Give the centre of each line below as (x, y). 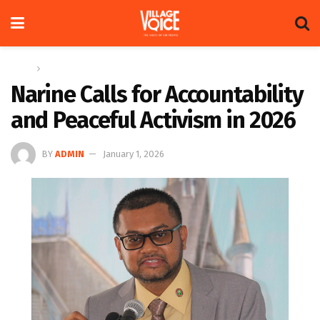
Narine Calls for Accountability (157, 94)
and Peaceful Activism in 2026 (153, 120)
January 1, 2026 (134, 154)
